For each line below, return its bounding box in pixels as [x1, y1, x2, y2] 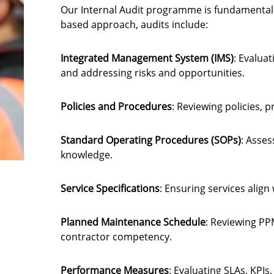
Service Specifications [61, 182, 160, 195]
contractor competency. [61, 230, 172, 243]
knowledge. [61, 148, 113, 161]
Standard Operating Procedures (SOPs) [61, 133, 241, 147]
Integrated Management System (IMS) [61, 51, 234, 65]
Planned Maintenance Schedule [61, 215, 206, 229]
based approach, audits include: [61, 18, 208, 31]
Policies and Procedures [61, 100, 172, 113]
